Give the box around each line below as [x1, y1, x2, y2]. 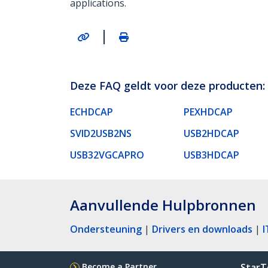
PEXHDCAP [184, 105, 233, 118]
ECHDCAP [70, 105, 113, 118]
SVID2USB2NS [70, 126, 132, 140]
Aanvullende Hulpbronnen [70, 194, 256, 215]
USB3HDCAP [184, 148, 239, 162]
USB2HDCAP [184, 126, 239, 140]
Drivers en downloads [152, 222, 252, 236]
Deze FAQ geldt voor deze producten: [70, 78, 265, 93]
